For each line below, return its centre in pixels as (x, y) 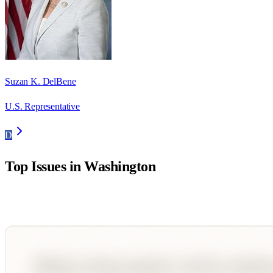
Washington (120, 167)
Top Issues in (45, 167)
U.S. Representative (42, 107)
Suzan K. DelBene (41, 82)
